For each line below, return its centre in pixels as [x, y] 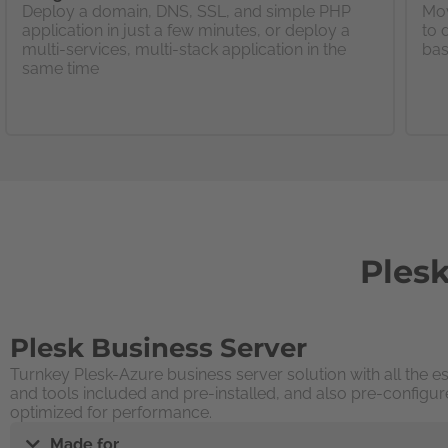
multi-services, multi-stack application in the [184, 49]
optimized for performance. [111, 412]
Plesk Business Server [158, 347]
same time [60, 68]
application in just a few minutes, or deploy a [186, 30]
